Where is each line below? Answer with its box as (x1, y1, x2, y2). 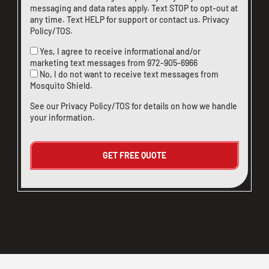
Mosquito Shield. (30, 80, 92, 91)
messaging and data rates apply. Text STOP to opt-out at (30, 2, 238, 13)
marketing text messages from (30, 57, 147, 68)
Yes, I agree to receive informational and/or (40, 46, 201, 56)
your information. (30, 112, 95, 122)
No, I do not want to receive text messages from (40, 68, 219, 79)
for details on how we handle (130, 100, 237, 111)
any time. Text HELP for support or (30, 14, 159, 25)
